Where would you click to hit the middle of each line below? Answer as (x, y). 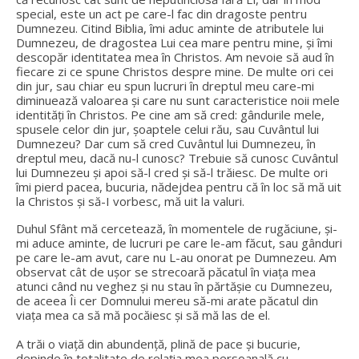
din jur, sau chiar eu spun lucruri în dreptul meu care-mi (165, 86)
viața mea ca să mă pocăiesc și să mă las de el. (143, 315)
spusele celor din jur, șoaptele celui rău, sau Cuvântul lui (167, 129)
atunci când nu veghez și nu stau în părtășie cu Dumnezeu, (174, 286)
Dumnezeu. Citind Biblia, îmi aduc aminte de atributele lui (170, 28)
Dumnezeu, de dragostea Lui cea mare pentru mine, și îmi (174, 42)
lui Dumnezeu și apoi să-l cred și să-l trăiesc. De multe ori (172, 172)
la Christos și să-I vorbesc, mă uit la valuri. (130, 201)
